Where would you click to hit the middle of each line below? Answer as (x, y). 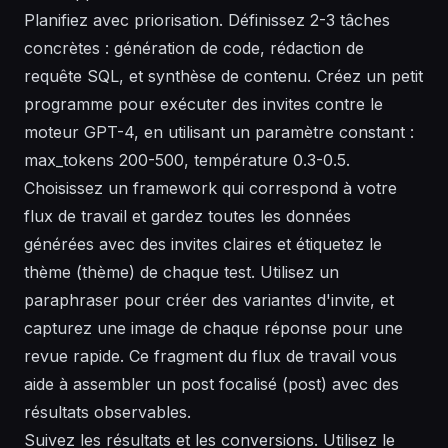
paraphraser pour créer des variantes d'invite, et (209, 300)
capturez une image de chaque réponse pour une (213, 328)
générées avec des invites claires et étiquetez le (203, 244)
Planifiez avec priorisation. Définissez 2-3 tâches (207, 20)
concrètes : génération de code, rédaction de (194, 48)
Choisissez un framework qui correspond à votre (210, 188)
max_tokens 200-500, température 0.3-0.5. (187, 160)
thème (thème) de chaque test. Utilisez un (181, 272)
